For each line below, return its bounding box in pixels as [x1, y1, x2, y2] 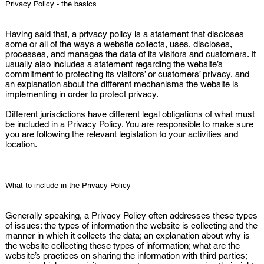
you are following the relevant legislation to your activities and [5, 128, 238, 139]
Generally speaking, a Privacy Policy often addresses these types [5, 210, 258, 220]
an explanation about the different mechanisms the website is [5, 78, 239, 89]
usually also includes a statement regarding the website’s [5, 58, 223, 69]
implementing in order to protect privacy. [5, 88, 161, 99]
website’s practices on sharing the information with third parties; [5, 250, 247, 260]
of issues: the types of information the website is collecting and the [5, 220, 258, 230]
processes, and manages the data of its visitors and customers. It [5, 48, 256, 59]
